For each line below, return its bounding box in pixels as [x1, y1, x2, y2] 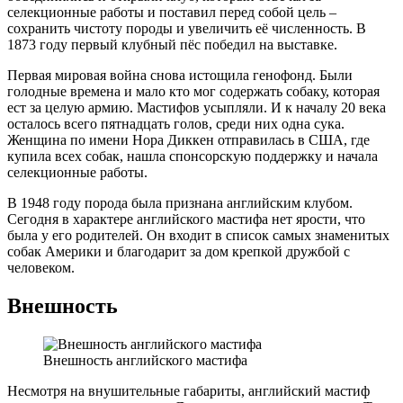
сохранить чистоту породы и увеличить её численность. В [7, 20, 366, 36]
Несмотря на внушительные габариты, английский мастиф [7, 382, 370, 399]
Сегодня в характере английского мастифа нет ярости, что [7, 210, 365, 227]
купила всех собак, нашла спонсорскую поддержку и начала [7, 148, 378, 164]
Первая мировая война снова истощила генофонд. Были [7, 67, 353, 83]
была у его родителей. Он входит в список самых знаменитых [7, 227, 390, 243]
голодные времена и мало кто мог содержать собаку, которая [7, 83, 380, 99]
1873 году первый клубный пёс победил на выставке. [7, 36, 337, 52]
